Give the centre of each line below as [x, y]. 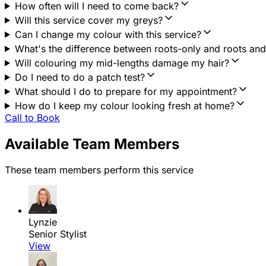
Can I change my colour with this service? [108, 34]
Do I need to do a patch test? [80, 77]
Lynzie [43, 222]
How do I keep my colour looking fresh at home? [124, 105]
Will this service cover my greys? [88, 20]
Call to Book [32, 117]
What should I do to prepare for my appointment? [126, 91]
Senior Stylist [58, 234]
